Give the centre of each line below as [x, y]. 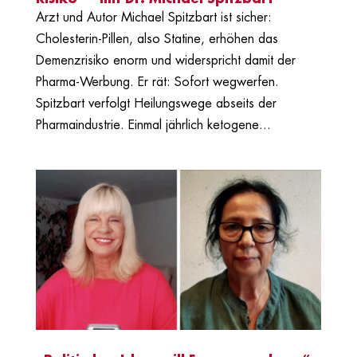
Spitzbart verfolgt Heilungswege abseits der [156, 103]
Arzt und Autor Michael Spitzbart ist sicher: [153, 17]
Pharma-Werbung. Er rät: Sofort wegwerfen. [157, 82]
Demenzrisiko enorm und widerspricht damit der [165, 60]
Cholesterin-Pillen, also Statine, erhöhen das [157, 39]
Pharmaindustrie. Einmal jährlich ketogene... [153, 125]
